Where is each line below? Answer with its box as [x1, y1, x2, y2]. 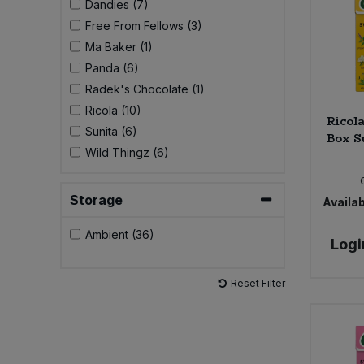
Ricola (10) [84, 102, 141, 117]
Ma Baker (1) [84, 39, 153, 54]
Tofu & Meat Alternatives [17, 70, 159, 84]
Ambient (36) [84, 227, 154, 241]
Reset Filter [230, 276, 285, 289]
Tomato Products [16, 112, 113, 126]
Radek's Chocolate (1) [84, 81, 205, 96]
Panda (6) [84, 60, 139, 75]
